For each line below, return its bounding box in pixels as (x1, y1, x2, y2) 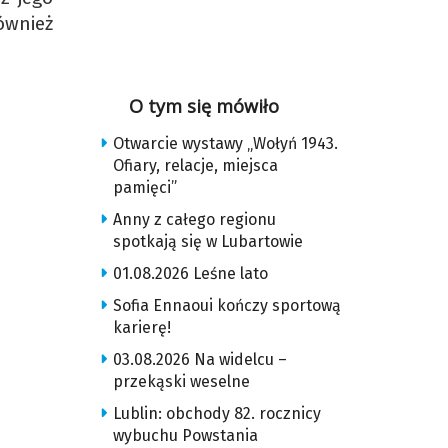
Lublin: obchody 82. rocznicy (112, 404, 321, 423)
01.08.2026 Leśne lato (112, 264, 268, 283)
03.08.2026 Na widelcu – (112, 350, 287, 369)
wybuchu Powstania (112, 426, 258, 445)
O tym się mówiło (129, 94, 279, 118)
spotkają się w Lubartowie (112, 232, 303, 251)
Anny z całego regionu (112, 210, 276, 229)
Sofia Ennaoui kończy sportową (112, 296, 341, 315)
